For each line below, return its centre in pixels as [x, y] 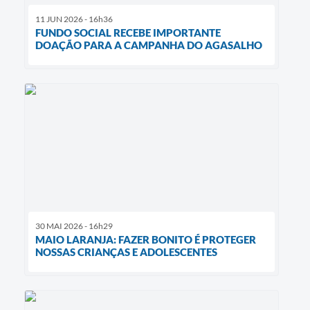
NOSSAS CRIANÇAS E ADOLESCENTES [126, 252]
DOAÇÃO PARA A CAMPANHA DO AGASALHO [149, 45]
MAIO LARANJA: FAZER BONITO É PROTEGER [146, 239]
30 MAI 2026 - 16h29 [74, 226]
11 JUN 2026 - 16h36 [74, 19]
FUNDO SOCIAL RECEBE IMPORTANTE [128, 33]
